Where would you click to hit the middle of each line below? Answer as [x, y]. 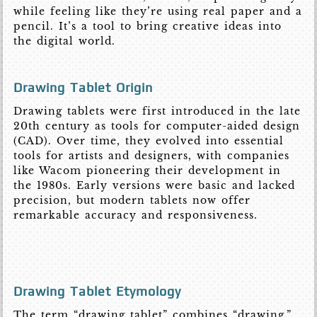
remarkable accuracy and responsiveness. [136, 215]
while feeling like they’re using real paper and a [158, 12]
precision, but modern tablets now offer [132, 201]
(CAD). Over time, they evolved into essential [149, 141]
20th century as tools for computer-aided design [157, 126]
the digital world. [65, 41]
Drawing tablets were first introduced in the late [157, 111]
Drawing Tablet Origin [83, 88]
